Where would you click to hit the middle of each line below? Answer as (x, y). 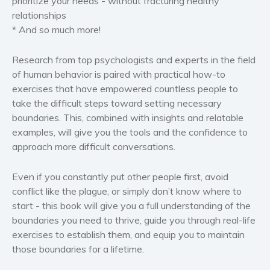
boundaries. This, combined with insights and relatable (128, 118)
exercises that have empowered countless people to (125, 89)
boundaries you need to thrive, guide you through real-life (134, 220)
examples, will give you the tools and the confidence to (130, 132)
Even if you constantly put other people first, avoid (120, 177)
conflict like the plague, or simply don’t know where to (127, 191)
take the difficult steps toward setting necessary (117, 103)
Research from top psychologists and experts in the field (134, 60)
